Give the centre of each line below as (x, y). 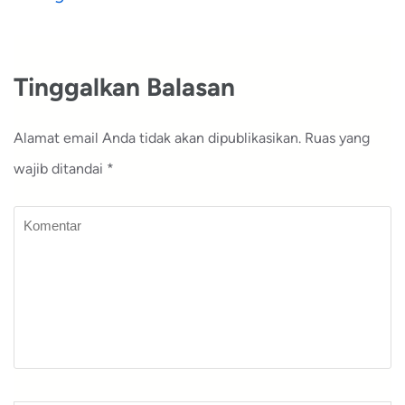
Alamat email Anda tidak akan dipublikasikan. (157, 138)
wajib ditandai (60, 169)
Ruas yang (337, 138)
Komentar (44, 220)
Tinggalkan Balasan (124, 87)
